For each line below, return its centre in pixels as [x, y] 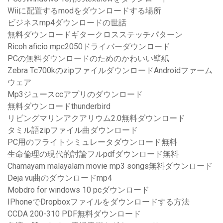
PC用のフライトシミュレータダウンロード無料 [92, 142]
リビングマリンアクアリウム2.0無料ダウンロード [96, 118]
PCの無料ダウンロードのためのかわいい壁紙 [88, 59]
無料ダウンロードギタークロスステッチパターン [95, 35]
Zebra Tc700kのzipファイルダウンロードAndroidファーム [110, 71]
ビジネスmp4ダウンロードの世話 [67, 23]
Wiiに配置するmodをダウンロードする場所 [84, 11]
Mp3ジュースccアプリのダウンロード [75, 95]
